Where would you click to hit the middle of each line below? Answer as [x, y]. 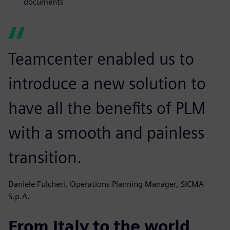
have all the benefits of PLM [107, 108]
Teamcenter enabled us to [101, 59]
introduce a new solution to [107, 83]
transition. [45, 157]
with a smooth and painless [106, 132]
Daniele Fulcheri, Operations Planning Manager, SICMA [106, 184]
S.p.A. [19, 196]
